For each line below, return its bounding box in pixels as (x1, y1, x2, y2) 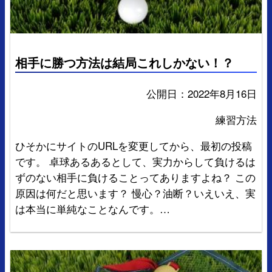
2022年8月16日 (188, 85, 257, 101)
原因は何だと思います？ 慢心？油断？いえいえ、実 (15, 185, 256, 200)
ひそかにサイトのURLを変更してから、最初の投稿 (15, 137, 252, 153)
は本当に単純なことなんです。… (15, 200, 170, 216)
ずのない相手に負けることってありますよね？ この (15, 169, 256, 185)
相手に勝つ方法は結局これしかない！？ (15, 53, 234, 72)
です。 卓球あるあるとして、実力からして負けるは (15, 153, 256, 169)
